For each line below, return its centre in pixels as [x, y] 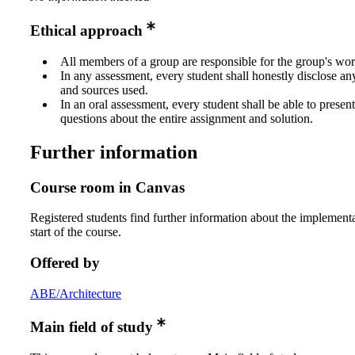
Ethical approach [86, 31]
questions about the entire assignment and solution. [187, 118]
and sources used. [104, 90]
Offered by [65, 262]
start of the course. [76, 232]
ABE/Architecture [76, 293]
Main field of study [92, 327]
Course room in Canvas [107, 187]
